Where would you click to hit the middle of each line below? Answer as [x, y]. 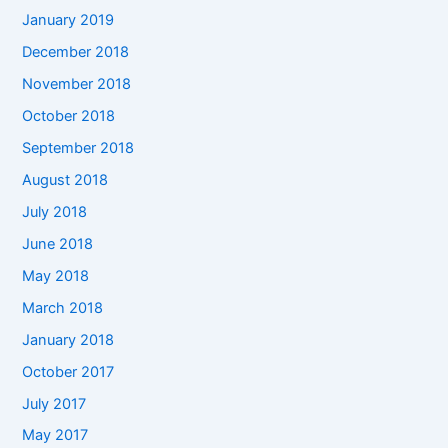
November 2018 [77, 84]
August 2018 [65, 179]
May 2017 [55, 435]
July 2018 [55, 211]
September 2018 [78, 148]
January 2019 [68, 20]
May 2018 [56, 275]
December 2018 [76, 52]
